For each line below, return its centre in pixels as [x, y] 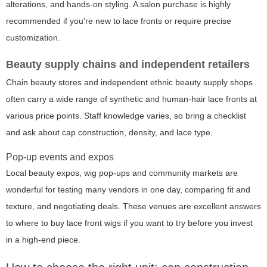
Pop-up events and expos [60, 157]
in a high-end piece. [43, 240]
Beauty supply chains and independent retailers [128, 65]
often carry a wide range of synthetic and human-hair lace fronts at [131, 99]
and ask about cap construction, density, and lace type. [109, 133]
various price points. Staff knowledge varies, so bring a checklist [126, 116]
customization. [33, 38]
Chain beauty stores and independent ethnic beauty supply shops [129, 83]
